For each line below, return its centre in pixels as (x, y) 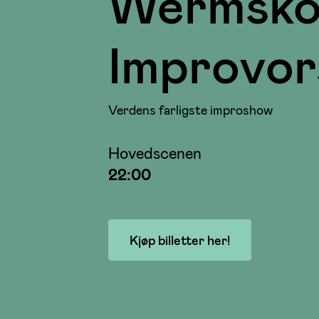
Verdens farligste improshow (190, 109)
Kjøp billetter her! (180, 240)
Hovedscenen (155, 152)
